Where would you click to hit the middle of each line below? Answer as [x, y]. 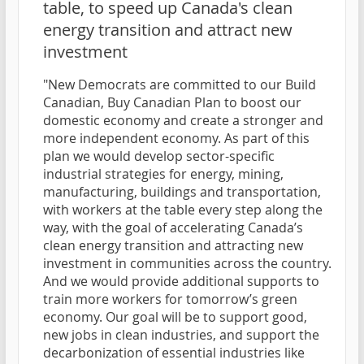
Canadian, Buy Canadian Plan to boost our [172, 103]
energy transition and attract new [168, 30]
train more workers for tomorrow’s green [170, 299]
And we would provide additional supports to [181, 282]
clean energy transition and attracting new [173, 246]
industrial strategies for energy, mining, [163, 174]
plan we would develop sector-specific [159, 156]
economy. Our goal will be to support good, [175, 317]
